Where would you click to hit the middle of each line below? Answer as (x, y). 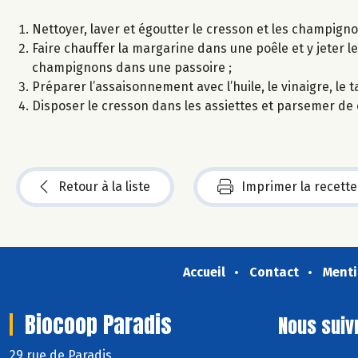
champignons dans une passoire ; (132, 67)
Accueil (204, 272)
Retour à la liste (104, 186)
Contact (274, 272)
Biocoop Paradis (98, 324)
